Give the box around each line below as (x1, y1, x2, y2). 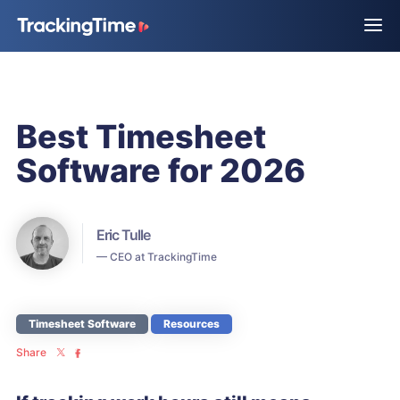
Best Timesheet (16, 117, 266, 156)
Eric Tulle (96, 226, 150, 244)
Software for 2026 (16, 151, 305, 190)
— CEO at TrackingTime (96, 250, 217, 263)
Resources (163, 317, 220, 330)
